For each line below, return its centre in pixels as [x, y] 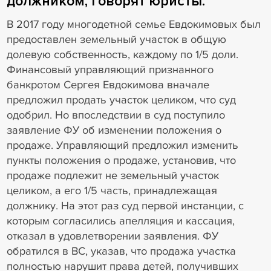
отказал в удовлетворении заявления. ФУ [112, 236]
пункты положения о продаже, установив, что [121, 160]
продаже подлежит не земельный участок [113, 175]
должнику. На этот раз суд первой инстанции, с [125, 205]
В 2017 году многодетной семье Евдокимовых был [133, 24]
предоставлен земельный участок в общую [116, 39]
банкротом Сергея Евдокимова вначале [108, 84]
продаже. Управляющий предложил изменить [122, 145]
